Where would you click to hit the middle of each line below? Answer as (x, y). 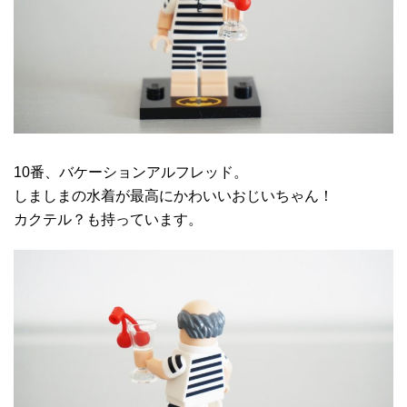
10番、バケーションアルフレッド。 (131, 173)
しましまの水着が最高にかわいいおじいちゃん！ (174, 196)
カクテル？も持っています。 (108, 220)
